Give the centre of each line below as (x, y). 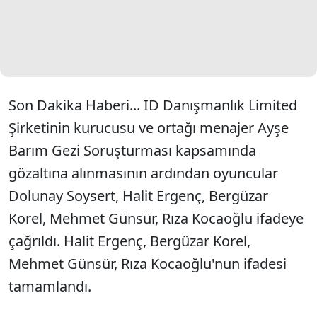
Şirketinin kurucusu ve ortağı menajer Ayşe (149, 128)
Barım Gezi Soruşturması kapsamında (132, 150)
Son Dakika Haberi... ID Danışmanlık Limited (153, 105)
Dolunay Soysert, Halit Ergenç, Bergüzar (138, 196)
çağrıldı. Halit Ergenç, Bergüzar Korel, (129, 241)
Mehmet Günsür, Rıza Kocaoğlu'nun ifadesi (148, 264)
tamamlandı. (52, 286)
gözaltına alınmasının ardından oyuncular (143, 173)
